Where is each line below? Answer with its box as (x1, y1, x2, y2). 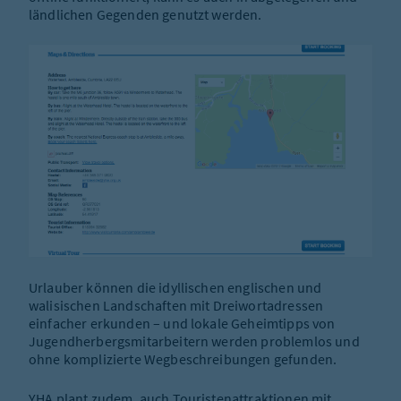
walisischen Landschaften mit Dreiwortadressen (29, 296, 324, 315)
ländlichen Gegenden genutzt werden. (29, 5, 262, 24)
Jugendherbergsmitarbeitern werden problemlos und (29, 332, 360, 351)
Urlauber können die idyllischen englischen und (29, 278, 322, 297)
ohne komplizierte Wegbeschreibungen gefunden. (29, 350, 337, 369)
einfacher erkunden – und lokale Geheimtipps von (29, 314, 336, 333)
